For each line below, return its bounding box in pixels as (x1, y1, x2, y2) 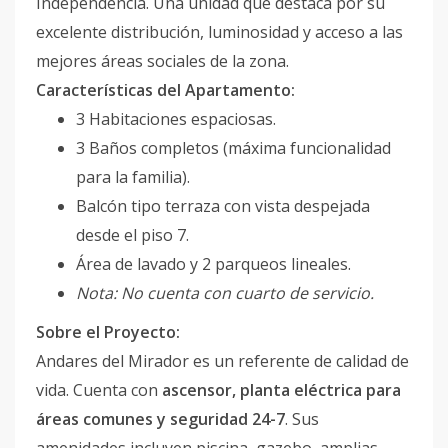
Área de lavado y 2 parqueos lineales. (76, 253, 351, 275)
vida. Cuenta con (36, 379, 162, 401)
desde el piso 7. (76, 224, 189, 246)
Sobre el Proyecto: (36, 321, 180, 343)
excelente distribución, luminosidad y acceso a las (36, 21, 403, 43)
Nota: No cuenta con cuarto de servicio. (76, 282, 374, 304)
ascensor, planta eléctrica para (162, 379, 401, 401)
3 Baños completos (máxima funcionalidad (76, 137, 391, 159)
